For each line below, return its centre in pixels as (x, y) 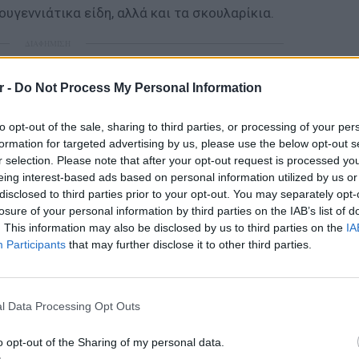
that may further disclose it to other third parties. (189, 244)
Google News (81, 249)
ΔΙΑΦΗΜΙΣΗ (47, 43)
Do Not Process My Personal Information (138, 87)
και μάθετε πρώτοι (188, 249)
